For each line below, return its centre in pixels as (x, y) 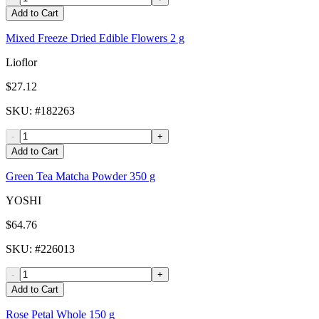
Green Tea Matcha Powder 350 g (80, 177)
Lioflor (21, 63)
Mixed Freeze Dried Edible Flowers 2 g (95, 38)
